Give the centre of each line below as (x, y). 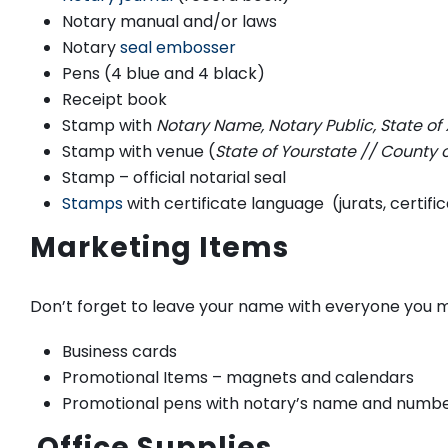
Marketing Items (159, 247)
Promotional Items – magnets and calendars (238, 377)
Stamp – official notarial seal (176, 177)
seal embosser (178, 47)
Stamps (92, 203)
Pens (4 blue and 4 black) (163, 73)
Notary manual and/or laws (169, 21)
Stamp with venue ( (138, 151)
